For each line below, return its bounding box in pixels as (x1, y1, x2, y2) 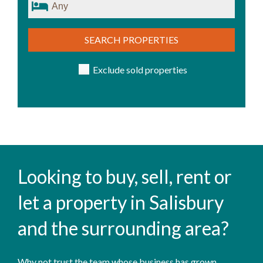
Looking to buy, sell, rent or (18, 164, 232, 188)
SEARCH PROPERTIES (85, 33, 178, 45)
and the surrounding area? (18, 216, 229, 240)
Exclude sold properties (92, 63, 187, 75)
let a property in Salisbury (18, 190, 224, 214)
